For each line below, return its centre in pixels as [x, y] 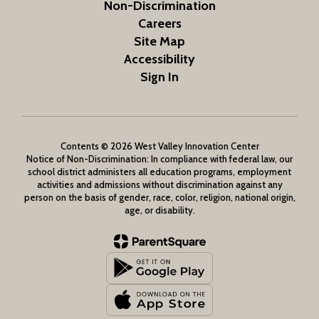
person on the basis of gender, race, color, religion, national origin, [159, 197]
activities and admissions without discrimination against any [159, 184]
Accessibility [159, 59]
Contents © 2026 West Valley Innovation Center [159, 146]
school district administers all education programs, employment [159, 171]
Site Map [159, 41]
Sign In [159, 77]
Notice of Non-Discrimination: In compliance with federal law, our [159, 158]
